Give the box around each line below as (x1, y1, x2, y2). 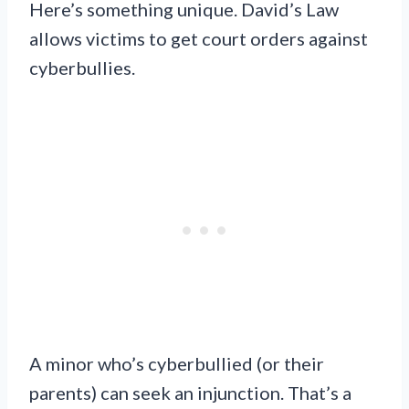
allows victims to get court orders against (29, 26, 368, 49)
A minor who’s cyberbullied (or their (29, 351, 324, 374)
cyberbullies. (29, 56, 135, 79)
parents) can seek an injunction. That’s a (29, 381, 351, 404)
